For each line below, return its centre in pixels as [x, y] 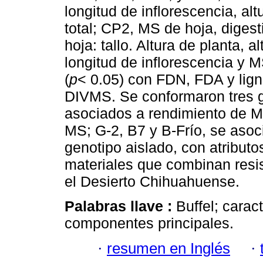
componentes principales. [149, 223]
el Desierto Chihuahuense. [152, 182]
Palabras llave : [120, 206]
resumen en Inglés [168, 248]
